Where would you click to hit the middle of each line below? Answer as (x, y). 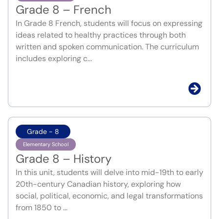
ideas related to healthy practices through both (101, 35)
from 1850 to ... (42, 208)
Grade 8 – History (64, 159)
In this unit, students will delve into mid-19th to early (109, 173)
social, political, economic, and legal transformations (109, 196)
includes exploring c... (54, 59)
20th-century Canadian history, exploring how (98, 184)
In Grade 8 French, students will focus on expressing (109, 23)
